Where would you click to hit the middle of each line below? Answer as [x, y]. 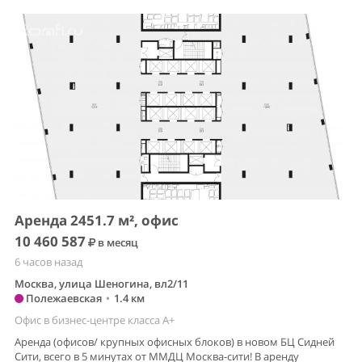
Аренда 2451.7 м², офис [97, 221]
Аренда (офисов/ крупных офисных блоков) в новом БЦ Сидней [175, 342]
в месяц [117, 243]
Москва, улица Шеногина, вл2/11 [101, 284]
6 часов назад [48, 262]
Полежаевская [63, 299]
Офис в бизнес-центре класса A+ [95, 320]
